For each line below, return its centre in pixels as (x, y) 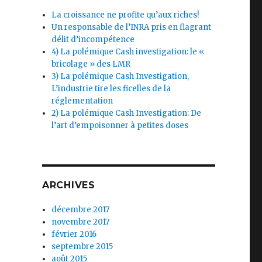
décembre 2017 (81, 210)
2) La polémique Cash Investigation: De (127, 113)
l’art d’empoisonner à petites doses (120, 125)
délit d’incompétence (93, 39)
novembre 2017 (81, 222)
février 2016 (74, 234)
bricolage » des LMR (91, 64)
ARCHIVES (68, 185)
